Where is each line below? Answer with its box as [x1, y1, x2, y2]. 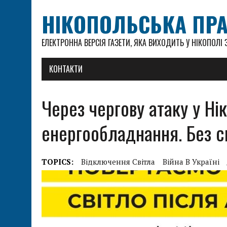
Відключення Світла [81, 157, 155, 167]
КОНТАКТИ [49, 63, 83, 75]
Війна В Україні [163, 157, 219, 167]
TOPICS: [42, 157, 73, 167]
